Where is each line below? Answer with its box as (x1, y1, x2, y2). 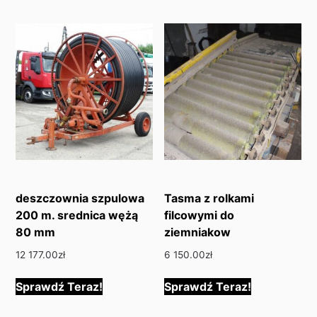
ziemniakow (164, 225, 231, 240)
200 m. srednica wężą (16, 208, 139, 223)
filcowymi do (164, 208, 235, 223)
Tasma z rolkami (164, 191, 255, 206)
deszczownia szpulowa (16, 191, 145, 206)
